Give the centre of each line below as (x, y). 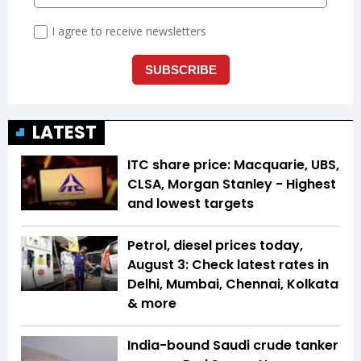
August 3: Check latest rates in (228, 265)
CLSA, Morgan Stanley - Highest (232, 185)
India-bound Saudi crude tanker (233, 346)
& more (152, 304)
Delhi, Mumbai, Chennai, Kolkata (233, 284)
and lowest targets (191, 204)
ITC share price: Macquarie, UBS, (233, 165)
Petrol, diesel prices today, (215, 246)
